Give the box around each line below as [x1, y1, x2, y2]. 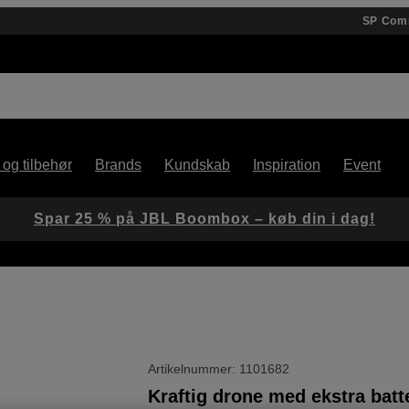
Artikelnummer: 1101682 [148, 362, 290, 376]
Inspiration [253, 157, 320, 173]
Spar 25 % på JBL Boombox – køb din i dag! [34, 211, 375, 226]
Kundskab [164, 157, 230, 173]
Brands [95, 157, 142, 173]
